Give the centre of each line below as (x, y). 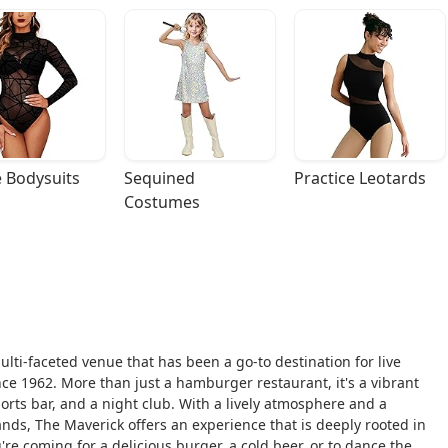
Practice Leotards (360, 178)
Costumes (162, 202)
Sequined (159, 178)
